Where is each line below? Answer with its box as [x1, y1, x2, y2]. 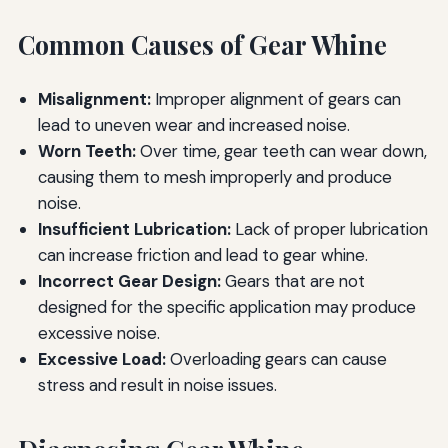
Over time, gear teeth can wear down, [135, 140, 427, 163]
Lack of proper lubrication [230, 218, 428, 241]
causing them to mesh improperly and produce [37, 166, 392, 189]
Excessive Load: [37, 348, 166, 371]
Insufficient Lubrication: [37, 218, 231, 241]
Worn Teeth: [37, 140, 136, 163]
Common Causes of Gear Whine [17, 28, 387, 62]
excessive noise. [37, 322, 160, 345]
